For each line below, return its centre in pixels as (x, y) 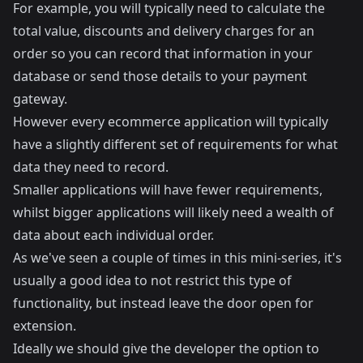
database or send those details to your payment (160, 76)
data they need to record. (91, 167)
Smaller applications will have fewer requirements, (168, 190)
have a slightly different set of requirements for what (175, 144)
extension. (45, 326)
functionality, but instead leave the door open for (163, 303)
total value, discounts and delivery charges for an (164, 31)
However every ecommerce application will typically (171, 122)
